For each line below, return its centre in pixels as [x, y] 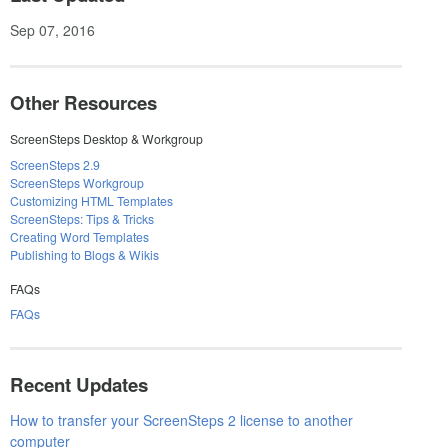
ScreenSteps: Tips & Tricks [81, 218]
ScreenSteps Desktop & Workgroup [106, 139]
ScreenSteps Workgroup [76, 182]
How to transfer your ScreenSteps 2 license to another [181, 420]
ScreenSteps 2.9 [54, 164]
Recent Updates [78, 385]
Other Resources [83, 103]
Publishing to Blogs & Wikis [84, 254]
